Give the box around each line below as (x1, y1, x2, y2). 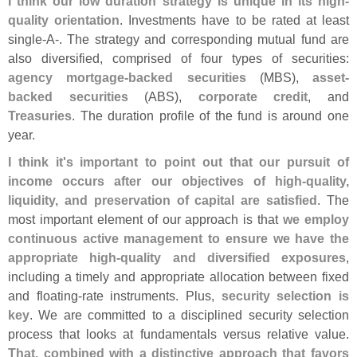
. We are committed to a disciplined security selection (29, 307, 349, 322)
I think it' (8, 154, 66, 169)
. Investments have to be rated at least (120, 12, 349, 27)
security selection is (221, 288, 350, 303)
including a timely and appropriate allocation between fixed (8, 269, 349, 284)
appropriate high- (8, 249, 121, 265)
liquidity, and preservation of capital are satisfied (8, 192, 318, 207)
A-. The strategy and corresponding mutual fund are (46, 31, 349, 46)
